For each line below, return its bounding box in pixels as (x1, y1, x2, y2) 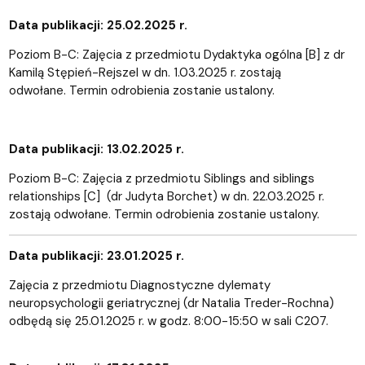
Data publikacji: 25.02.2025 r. (8, 16, 187, 33)
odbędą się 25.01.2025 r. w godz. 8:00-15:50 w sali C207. (8, 312, 328, 329)
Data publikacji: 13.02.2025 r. (8, 140, 184, 157)
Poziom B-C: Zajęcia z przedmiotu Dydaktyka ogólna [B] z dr (8, 46, 345, 63)
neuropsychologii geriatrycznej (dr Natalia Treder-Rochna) (8, 294, 334, 311)
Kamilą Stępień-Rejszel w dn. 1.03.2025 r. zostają (8, 64, 281, 81)
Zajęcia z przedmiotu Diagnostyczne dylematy (8, 276, 270, 293)
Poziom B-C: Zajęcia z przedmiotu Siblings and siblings (8, 169, 314, 187)
